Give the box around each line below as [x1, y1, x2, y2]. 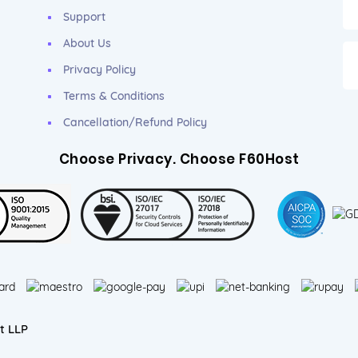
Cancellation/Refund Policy [63, 115, 207, 129]
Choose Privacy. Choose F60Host [58, 149, 300, 169]
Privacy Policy [63, 62, 136, 77]
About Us [63, 36, 111, 50]
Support [63, 10, 105, 24]
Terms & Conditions [63, 89, 165, 103]
